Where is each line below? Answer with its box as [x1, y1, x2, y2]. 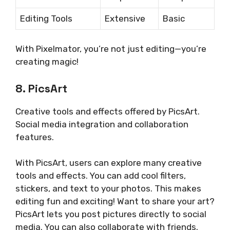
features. [15, 131, 54, 142]
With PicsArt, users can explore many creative [15, 158, 202, 168]
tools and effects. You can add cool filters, [15, 170, 186, 181]
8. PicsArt [15, 81, 67, 95]
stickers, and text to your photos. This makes [15, 183, 201, 194]
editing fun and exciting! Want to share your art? [15, 196, 215, 207]
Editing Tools [20, 13, 72, 24]
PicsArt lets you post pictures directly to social [15, 209, 206, 220]
